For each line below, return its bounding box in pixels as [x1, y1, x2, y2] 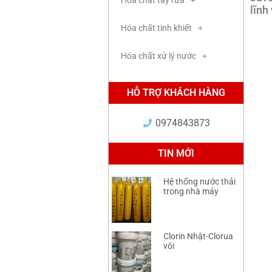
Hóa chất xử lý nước [121, 51, 196, 61]
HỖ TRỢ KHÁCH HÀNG [127, 87, 225, 98]
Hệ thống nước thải [163, 177, 236, 186]
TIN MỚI [158, 148, 194, 159]
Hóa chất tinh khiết [121, 23, 192, 33]
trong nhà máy [163, 186, 219, 196]
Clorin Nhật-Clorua [163, 231, 234, 242]
